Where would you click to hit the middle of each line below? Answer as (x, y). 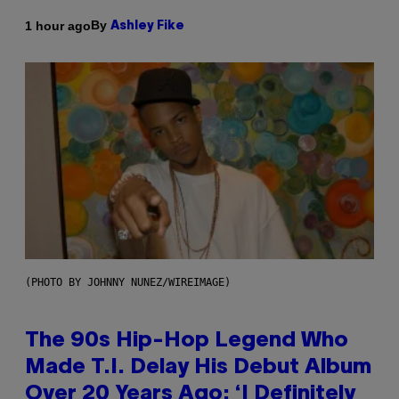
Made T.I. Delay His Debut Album (198, 368)
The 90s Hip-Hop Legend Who (187, 342)
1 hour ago (58, 25)
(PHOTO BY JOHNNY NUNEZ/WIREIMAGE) (128, 283)
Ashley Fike (147, 27)
